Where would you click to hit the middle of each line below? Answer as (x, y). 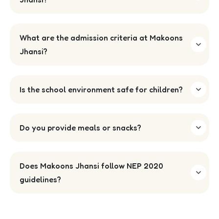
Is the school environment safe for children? (101, 89)
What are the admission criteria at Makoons (101, 37)
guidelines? (40, 179)
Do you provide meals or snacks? (80, 127)
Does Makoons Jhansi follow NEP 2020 (91, 165)
